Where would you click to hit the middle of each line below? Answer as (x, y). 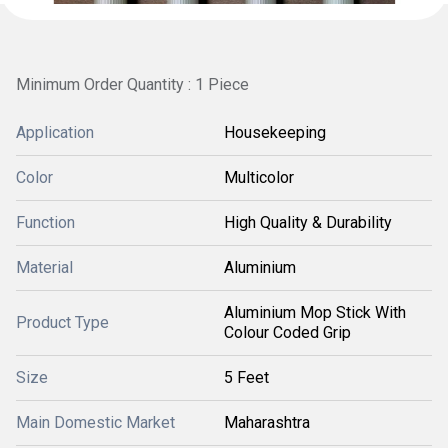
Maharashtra (267, 422)
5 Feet (246, 377)
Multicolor (259, 177)
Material (44, 267)
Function (45, 222)
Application (55, 132)
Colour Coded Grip (287, 332)
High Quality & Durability (308, 222)
